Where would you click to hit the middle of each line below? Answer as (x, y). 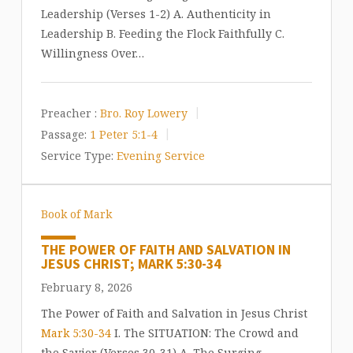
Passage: (63, 134)
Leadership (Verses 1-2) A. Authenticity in (156, 14)
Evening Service (160, 155)
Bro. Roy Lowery (143, 113)
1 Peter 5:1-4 (123, 134)
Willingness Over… (92, 54)
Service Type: (77, 155)
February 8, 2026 (86, 288)
